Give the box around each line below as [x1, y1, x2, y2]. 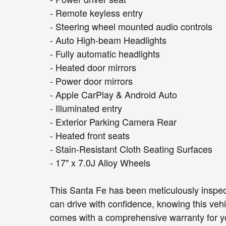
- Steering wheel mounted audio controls [50, 19, 212, 33]
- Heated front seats [50, 128, 130, 142]
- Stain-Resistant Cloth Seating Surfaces [50, 142, 212, 155]
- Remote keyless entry [50, 6, 143, 19]
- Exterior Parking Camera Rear [50, 115, 177, 128]
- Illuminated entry [50, 101, 122, 115]
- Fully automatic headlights [50, 46, 160, 60]
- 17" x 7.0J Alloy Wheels [50, 155, 150, 169]
